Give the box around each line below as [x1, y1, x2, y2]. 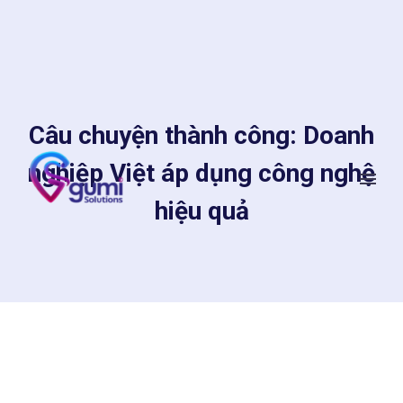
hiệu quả [154, 196, 249, 226]
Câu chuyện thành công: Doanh [29, 121, 374, 150]
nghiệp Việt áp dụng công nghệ [28, 158, 375, 188]
